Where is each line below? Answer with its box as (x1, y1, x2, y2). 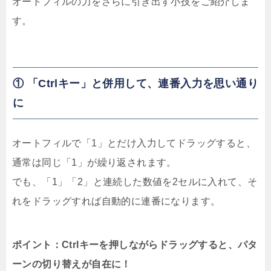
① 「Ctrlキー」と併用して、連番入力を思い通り (13, 77, 258, 90)
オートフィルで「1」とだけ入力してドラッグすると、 (12, 138, 256, 149)
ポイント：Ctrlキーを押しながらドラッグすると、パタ (12, 240, 258, 250)
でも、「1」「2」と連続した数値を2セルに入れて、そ (12, 177, 258, 188)
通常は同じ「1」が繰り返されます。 (12, 157, 177, 168)
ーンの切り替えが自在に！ (12, 259, 131, 270)
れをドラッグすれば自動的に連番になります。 (12, 196, 221, 207)
